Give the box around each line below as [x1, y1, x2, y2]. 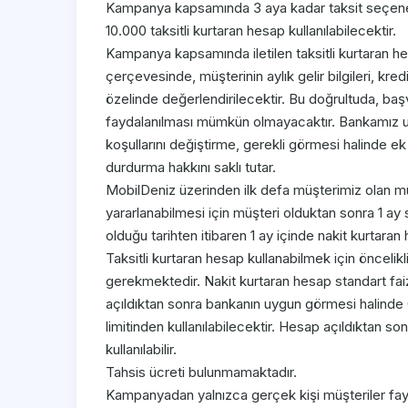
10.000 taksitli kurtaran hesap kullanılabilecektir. [106, 22, 396, 40]
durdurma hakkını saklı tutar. [106, 158, 276, 177]
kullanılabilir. [106, 341, 177, 359]
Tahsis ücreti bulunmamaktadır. [106, 363, 297, 382]
